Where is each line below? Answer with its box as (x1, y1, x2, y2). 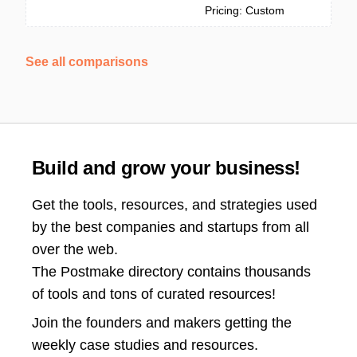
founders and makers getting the (86, 315, 292, 331)
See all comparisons (25, 55, 148, 69)
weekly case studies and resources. (32, 337, 258, 353)
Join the (32, 315, 86, 331)
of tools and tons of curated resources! (32, 286, 276, 302)
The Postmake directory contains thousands (32, 264, 311, 280)
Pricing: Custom (205, 4, 284, 17)
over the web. (32, 241, 118, 257)
